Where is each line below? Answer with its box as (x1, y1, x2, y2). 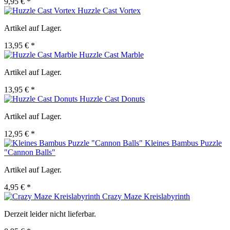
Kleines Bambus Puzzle (145, 139, 222, 148)
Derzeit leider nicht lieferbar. (4, 209, 96, 219)
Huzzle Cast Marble (79, 50, 144, 60)
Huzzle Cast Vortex (78, 6, 141, 15)
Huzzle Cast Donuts (80, 94, 145, 104)
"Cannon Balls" (4, 148, 55, 157)
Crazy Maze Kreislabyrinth (102, 192, 190, 201)
